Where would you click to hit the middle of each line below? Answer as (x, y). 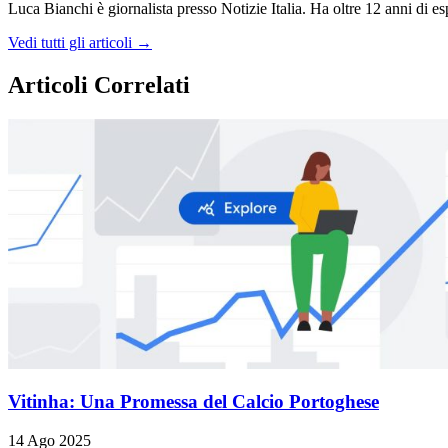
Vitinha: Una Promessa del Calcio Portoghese (193, 402)
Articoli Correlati (99, 84)
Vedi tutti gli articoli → (80, 42)
